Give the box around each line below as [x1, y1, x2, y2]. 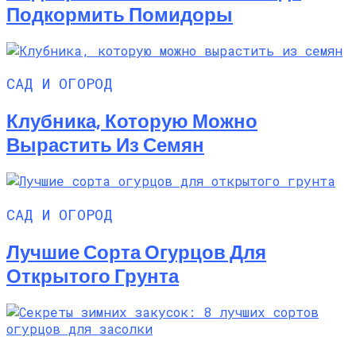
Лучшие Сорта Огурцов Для [6, 239, 266, 263]
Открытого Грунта [6, 263, 179, 287]
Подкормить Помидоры [6, 2, 233, 25]
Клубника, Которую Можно [6, 109, 257, 133]
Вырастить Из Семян [6, 133, 204, 157]
